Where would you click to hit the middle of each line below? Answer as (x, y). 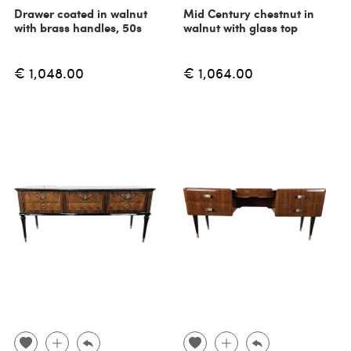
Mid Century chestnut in (249, 13)
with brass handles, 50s (78, 27)
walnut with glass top (241, 27)
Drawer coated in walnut (80, 13)
